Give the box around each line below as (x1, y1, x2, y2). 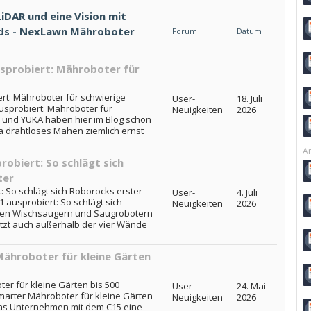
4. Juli (236, 186, 258, 199)
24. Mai (236, 280, 266, 292)
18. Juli (236, 92, 262, 105)
